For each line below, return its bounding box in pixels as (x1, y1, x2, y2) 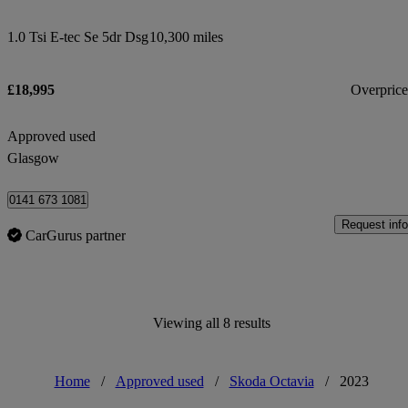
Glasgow (7, 149, 59, 166)
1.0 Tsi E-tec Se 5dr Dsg (7, 28, 148, 45)
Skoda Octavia (229, 372, 314, 389)
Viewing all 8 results (152, 314, 270, 331)
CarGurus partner (25, 227, 126, 243)
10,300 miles (149, 28, 223, 45)
